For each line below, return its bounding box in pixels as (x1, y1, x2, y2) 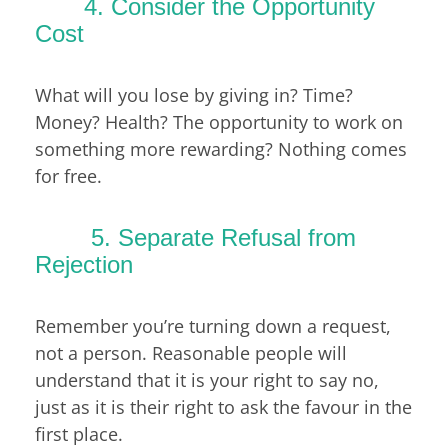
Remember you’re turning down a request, (35, 313, 391, 338)
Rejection (35, 251, 133, 279)
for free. (35, 163, 102, 188)
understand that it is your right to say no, (35, 367, 379, 392)
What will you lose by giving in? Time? (35, 82, 353, 107)
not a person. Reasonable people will (35, 340, 347, 365)
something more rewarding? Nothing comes (35, 136, 407, 161)
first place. (35, 421, 123, 446)
